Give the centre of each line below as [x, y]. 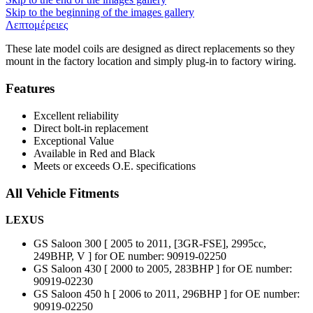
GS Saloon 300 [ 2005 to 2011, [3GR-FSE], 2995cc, [150, 244]
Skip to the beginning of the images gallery [100, 13]
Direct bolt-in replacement [91, 128]
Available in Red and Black [94, 153]
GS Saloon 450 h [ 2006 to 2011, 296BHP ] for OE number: [167, 294]
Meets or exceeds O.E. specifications [115, 166]
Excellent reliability [76, 115]
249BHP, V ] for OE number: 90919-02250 [130, 256]
